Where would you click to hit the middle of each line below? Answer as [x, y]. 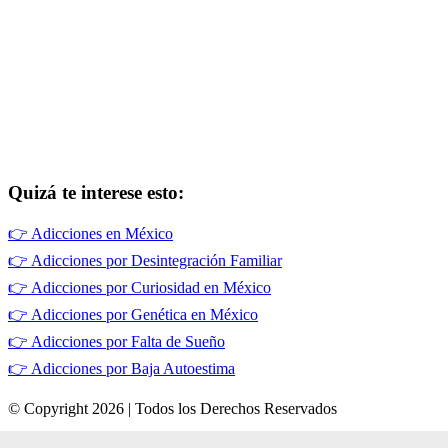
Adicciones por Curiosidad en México [151, 288]
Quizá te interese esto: [96, 192]
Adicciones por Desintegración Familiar [156, 261]
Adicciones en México [102, 234]
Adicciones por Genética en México [144, 315]
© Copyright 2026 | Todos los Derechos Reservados [172, 409]
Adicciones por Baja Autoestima [133, 369]
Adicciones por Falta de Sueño [128, 342]
